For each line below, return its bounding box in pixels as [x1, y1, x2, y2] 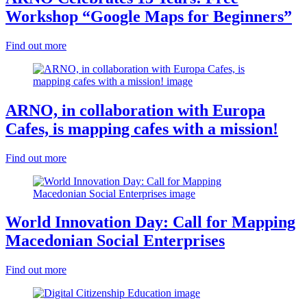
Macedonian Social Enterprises [5, 232, 225, 250]
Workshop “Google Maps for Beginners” [5, 7, 292, 25]
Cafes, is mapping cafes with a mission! [5, 119, 278, 138]
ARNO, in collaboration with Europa [5, 101, 265, 119]
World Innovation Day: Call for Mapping [5, 213, 295, 232]
